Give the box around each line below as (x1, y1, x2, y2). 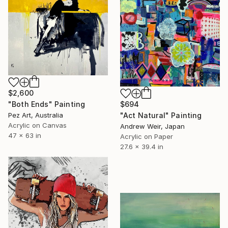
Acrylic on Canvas (8, 121, 67, 130)
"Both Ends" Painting (8, 100, 85, 109)
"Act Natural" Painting (120, 110, 202, 120)
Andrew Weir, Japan (120, 122, 185, 130)
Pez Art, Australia (8, 111, 63, 120)
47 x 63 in (8, 131, 41, 140)
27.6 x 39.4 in (120, 142, 163, 151)
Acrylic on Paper (120, 132, 173, 140)
